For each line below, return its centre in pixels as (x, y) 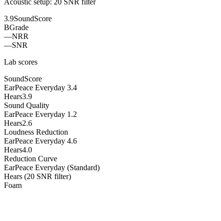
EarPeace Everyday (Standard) (52, 168)
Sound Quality (27, 106)
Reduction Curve (31, 159)
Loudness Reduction (36, 132)
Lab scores (21, 62)
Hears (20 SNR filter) (37, 177)
